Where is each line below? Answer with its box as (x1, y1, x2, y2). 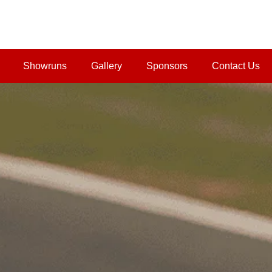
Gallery (91, 61, 122, 71)
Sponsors (146, 61, 188, 71)
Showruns (23, 61, 67, 71)
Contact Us (212, 61, 260, 71)
